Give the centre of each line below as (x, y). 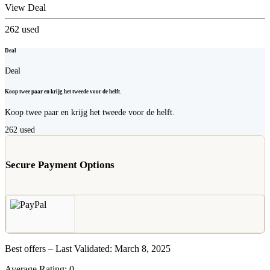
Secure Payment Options (60, 165)
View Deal (25, 7)
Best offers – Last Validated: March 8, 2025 (88, 249)
